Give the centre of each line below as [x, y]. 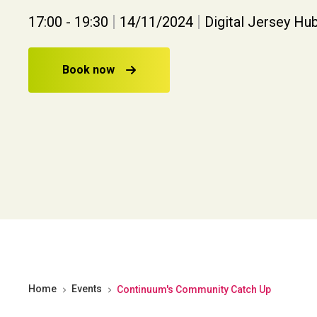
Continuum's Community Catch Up [194, 289]
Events [87, 288]
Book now [88, 70]
